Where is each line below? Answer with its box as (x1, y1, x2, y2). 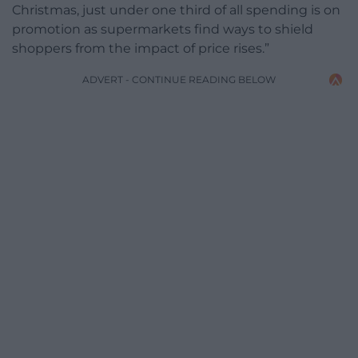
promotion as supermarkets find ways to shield (12, 22, 313, 38)
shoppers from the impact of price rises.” (12, 41, 269, 57)
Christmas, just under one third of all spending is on (12, 2, 340, 18)
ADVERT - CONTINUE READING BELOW (82, 74, 276, 86)
